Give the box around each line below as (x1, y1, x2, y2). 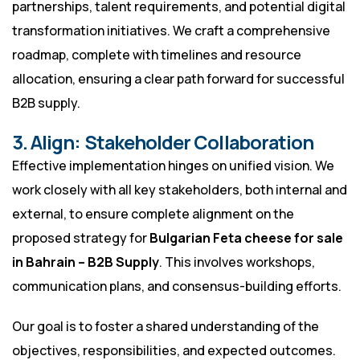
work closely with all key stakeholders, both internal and (12, 181, 347, 199)
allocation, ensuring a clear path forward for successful (12, 70, 345, 88)
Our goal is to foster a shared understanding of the (12, 317, 319, 336)
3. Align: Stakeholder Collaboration (12, 129, 314, 156)
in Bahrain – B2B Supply (12, 253, 159, 272)
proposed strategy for (12, 229, 149, 247)
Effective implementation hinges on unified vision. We (12, 157, 334, 175)
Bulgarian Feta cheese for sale (149, 229, 343, 247)
